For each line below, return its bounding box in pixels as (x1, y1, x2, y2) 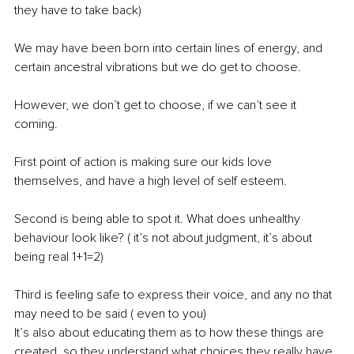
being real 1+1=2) (14, 249, 104, 265)
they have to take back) (14, 2, 141, 19)
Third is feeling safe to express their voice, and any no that (14, 287, 335, 303)
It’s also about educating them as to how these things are (14, 325, 327, 341)
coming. (14, 116, 58, 133)
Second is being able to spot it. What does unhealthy (14, 211, 303, 228)
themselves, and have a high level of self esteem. (14, 173, 287, 190)
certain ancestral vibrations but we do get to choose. (14, 59, 301, 76)
